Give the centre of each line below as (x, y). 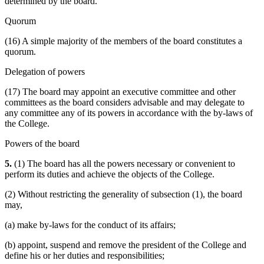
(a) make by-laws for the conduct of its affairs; (90, 225)
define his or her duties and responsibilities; (85, 256)
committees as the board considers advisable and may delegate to (125, 103)
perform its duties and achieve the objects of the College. (110, 174)
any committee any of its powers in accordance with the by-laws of (129, 113)
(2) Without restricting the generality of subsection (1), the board (123, 194)
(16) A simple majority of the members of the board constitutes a (123, 41)
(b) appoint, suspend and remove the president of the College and (126, 245)
